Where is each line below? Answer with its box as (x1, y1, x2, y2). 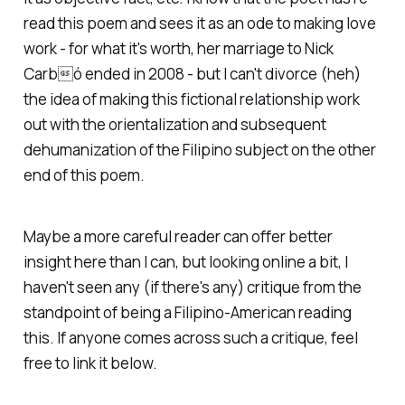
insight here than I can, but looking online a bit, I (23, 251, 348, 273)
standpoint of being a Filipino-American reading (23, 302, 352, 324)
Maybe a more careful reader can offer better (23, 226, 333, 248)
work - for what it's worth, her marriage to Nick (23, 37, 334, 59)
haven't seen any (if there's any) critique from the (23, 277, 362, 298)
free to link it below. (23, 353, 157, 374)
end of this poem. (23, 164, 145, 185)
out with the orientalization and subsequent (23, 113, 326, 135)
